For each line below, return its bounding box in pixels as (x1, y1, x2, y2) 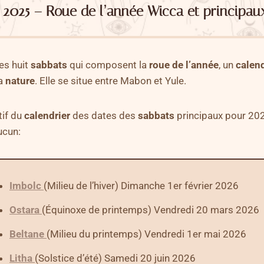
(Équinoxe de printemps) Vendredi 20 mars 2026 (42, 203, 259, 216)
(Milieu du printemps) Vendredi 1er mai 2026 (47, 227, 246, 240)
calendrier (24, 109, 70, 121)
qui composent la (67, 58, 149, 71)
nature (5, 74, 35, 87)
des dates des (70, 109, 138, 121)
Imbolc (9, 179, 44, 192)
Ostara (9, 203, 39, 216)
